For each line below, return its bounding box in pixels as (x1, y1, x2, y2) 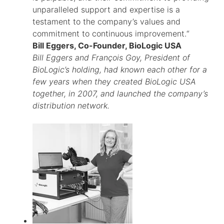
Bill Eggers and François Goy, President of (32, 52, 190, 63)
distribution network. (32, 100, 109, 111)
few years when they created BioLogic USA (32, 76, 196, 87)
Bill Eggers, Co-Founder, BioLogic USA (32, 40, 181, 51)
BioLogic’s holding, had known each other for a (32, 64, 207, 75)
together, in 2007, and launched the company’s (32, 88, 208, 99)
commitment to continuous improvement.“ (32, 28, 189, 39)
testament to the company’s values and (32, 16, 180, 27)
